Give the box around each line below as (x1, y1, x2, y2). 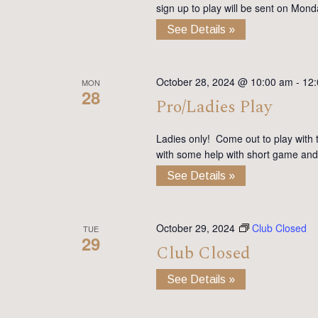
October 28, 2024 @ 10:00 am (155, 75, 293, 89)
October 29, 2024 (155, 221, 235, 236)
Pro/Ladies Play (155, 94, 273, 121)
